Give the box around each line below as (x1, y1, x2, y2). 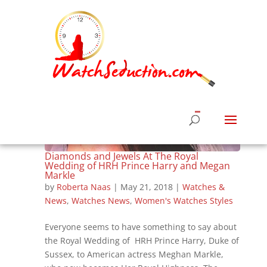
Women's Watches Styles (134, 195, 233, 207)
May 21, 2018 (120, 181, 173, 193)
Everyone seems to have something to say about (44, 221, 237, 233)
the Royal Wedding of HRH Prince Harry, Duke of (44, 235, 239, 247)
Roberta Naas (56, 181, 111, 193)
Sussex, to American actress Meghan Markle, (44, 249, 223, 260)
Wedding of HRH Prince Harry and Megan (44, 159, 230, 173)
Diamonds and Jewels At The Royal (44, 150, 198, 163)
